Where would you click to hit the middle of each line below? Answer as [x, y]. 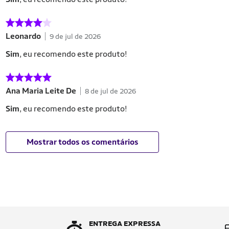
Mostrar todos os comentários [82, 142]
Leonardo [23, 36]
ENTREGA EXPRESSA [125, 223]
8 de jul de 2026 [110, 91]
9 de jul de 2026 [75, 36]
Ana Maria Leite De [41, 91]
